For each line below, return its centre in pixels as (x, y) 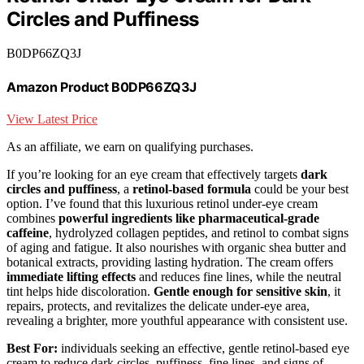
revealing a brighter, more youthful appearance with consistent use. (177, 321)
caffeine (28, 233)
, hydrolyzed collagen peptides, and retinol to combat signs (199, 233)
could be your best (300, 189)
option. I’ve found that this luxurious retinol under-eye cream (162, 204)
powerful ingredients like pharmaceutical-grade (189, 219)
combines (32, 219)
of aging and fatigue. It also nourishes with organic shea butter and (176, 248)
